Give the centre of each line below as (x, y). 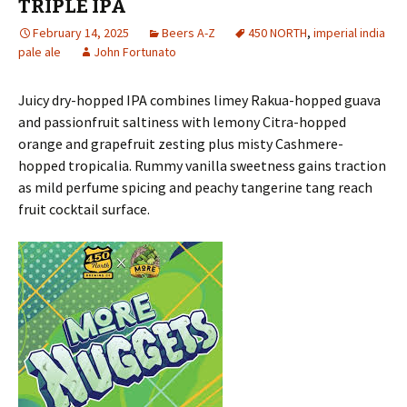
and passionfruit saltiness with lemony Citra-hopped (182, 122)
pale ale (40, 52)
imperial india (349, 33)
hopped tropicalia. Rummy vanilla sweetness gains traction (202, 165)
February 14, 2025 (81, 33)
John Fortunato (135, 52)
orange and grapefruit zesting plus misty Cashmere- (181, 144)
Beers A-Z (189, 33)
